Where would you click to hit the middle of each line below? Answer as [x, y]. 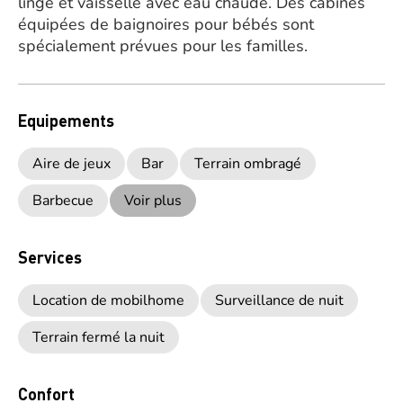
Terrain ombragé [248, 164]
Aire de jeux [72, 164]
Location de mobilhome [108, 300]
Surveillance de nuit [279, 300]
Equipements [66, 120]
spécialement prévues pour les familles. [163, 46]
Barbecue [63, 201]
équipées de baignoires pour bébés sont [166, 24]
